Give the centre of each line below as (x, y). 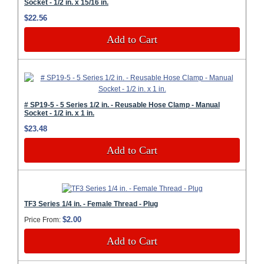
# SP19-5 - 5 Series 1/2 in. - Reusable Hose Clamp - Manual (122, 105)
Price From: (42, 220)
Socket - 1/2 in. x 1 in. (59, 113)
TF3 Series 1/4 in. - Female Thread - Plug (91, 204)
